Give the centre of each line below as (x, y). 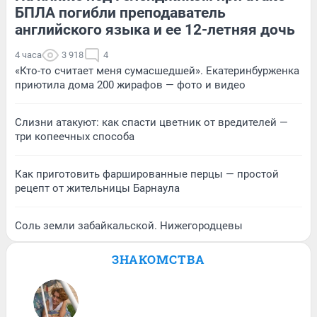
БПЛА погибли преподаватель (120, 13)
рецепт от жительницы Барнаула (97, 189)
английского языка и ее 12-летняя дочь (155, 30)
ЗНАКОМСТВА (158, 260)
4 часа (28, 55)
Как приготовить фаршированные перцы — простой (147, 174)
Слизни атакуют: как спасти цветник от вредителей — (151, 123)
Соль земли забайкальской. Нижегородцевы (129, 226)
